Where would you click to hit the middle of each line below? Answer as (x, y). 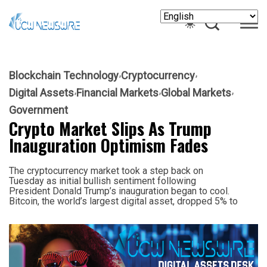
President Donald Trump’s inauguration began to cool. (119, 191)
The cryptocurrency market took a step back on (106, 170)
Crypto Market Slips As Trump (110, 128)
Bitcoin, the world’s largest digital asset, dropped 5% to (123, 201)
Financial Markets (117, 92)
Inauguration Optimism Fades (108, 145)
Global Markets (196, 92)
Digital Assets (41, 92)
